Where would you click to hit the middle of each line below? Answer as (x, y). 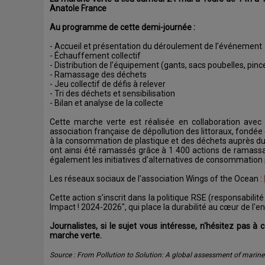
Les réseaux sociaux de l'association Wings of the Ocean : (157, 178)
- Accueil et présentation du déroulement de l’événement (157, 46)
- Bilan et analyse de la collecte (107, 103)
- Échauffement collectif (96, 55)
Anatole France (79, 8)
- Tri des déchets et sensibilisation (113, 93)
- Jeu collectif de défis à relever (109, 84)
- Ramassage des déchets (99, 74)
